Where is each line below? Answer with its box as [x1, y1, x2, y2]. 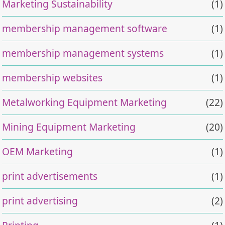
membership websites [2, 70, 103, 84]
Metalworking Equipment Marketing [2, 95, 167, 109]
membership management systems [2, 46, 164, 60]
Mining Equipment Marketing [2, 120, 136, 134]
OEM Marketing [2, 144, 73, 158]
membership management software [2, 21, 168, 35]
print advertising [2, 193, 78, 207]
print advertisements [2, 169, 98, 183]
